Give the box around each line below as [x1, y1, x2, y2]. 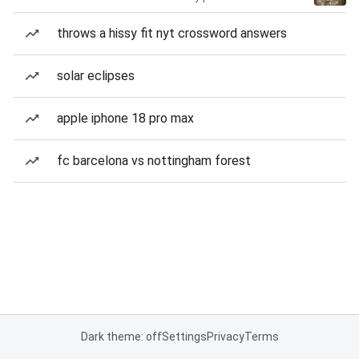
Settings [161, 330, 207, 343]
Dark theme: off [80, 330, 162, 343]
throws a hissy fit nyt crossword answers [57, 26, 287, 41]
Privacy [206, 330, 244, 343]
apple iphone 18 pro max [57, 111, 194, 126]
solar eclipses [57, 68, 135, 83]
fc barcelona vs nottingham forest [57, 153, 251, 168]
